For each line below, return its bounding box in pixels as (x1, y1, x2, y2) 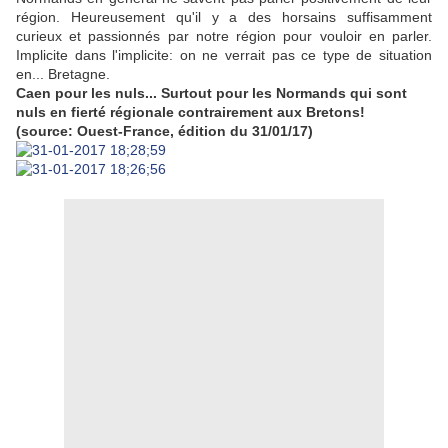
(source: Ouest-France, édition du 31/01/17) (16, 123, 313, 140)
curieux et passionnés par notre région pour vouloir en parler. (16, 28, 432, 45)
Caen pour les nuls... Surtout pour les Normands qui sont (16, 85, 407, 102)
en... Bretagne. (16, 66, 110, 83)
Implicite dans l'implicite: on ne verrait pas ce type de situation (16, 47, 432, 64)
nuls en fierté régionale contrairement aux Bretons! (16, 104, 365, 121)
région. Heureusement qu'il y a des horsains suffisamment (16, 9, 432, 26)
